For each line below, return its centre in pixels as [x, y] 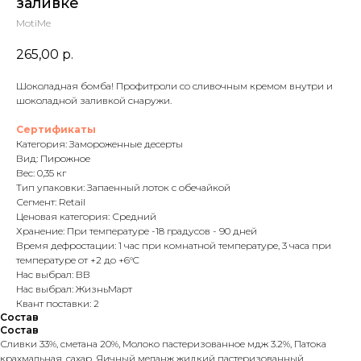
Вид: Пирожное [53, 159]
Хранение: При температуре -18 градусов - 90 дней [137, 231]
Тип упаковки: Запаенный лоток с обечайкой [123, 188]
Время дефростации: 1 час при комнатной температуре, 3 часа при [174, 246]
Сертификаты [56, 130]
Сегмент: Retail [51, 202]
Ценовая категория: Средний [86, 217]
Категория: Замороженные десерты [100, 144]
